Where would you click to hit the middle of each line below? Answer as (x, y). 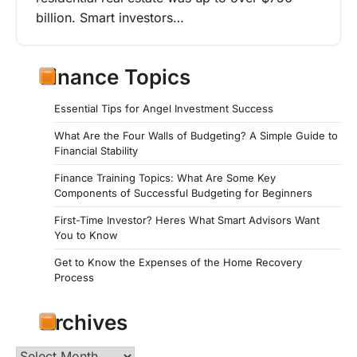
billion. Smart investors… (110, 18)
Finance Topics (115, 76)
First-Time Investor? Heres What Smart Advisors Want (187, 220)
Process (74, 277)
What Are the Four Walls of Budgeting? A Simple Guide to (196, 135)
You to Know (86, 235)
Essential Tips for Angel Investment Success (164, 108)
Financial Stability (96, 150)
